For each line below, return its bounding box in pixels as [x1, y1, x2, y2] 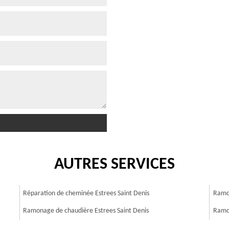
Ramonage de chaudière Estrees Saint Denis [23, 207, 149, 215]
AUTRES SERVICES [54, 156, 175, 173]
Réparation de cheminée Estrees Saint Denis [23, 189, 150, 197]
